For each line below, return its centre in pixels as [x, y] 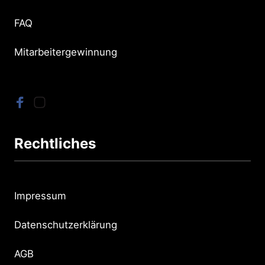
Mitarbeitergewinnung [66, 52]
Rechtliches [55, 143]
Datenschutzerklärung [66, 224]
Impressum [40, 195]
